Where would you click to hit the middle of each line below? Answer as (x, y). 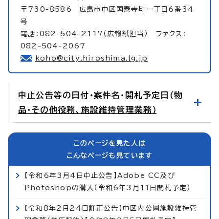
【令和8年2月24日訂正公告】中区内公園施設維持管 (111, 208)
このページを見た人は (109, 143)
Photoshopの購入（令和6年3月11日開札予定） (108, 187)
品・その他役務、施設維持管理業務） (88, 109)
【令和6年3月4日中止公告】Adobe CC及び (100, 175)
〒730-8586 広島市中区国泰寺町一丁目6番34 (107, 9)
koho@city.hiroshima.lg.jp (91, 58)
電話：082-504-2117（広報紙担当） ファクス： (104, 33)
